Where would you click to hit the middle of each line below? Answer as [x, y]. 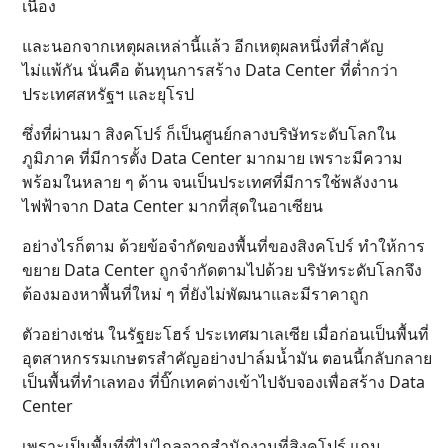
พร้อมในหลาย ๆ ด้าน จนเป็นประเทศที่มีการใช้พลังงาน [210, 182]
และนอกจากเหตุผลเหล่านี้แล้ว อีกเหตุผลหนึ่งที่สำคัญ [203, 46]
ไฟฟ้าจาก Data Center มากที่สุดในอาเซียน [172, 206]
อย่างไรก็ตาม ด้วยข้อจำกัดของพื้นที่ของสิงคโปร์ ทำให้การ [223, 246]
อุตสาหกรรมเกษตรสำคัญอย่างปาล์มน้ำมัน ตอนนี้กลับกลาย [227, 358]
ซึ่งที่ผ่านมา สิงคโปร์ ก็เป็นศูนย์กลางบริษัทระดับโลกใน [209, 134]
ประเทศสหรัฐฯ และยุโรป [108, 94]
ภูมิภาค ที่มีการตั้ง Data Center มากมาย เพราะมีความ [212, 158]
